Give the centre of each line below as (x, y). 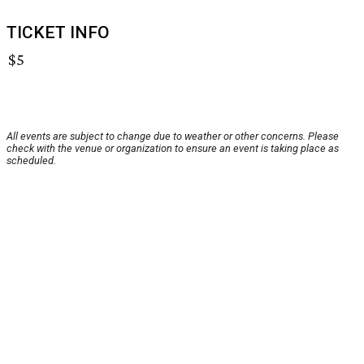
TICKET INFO (58, 33)
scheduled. (31, 161)
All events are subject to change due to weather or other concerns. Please (173, 136)
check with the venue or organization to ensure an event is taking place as (173, 149)
